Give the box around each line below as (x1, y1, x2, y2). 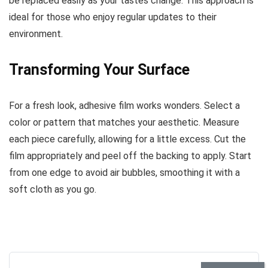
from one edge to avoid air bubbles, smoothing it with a (9, 167, 240, 179)
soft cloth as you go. (9, 184, 96, 196)
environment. (9, 28, 63, 40)
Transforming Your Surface (9, 61, 190, 79)
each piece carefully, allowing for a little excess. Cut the (9, 133, 246, 145)
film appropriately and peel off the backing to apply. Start (9, 150, 251, 162)
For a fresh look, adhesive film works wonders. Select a (9, 100, 240, 112)
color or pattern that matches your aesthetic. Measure (9, 117, 239, 129)
